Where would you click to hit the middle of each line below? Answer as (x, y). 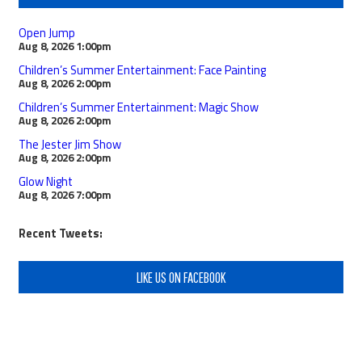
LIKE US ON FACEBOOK (181, 277)
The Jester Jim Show (70, 144)
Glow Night (46, 181)
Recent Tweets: (61, 233)
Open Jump (47, 32)
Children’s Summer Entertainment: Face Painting (142, 69)
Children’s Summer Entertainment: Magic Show (139, 107)
